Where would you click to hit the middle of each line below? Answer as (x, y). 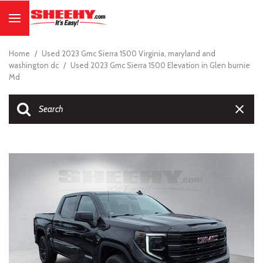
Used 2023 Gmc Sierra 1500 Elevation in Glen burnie (160, 65)
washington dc (35, 65)
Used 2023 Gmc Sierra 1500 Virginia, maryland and (129, 53)
